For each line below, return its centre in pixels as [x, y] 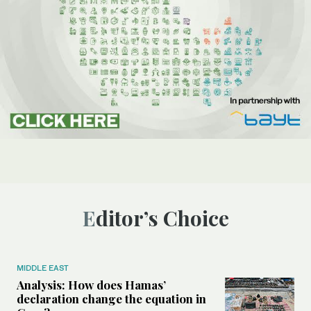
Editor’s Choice [162, 218]
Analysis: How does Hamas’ [91, 284]
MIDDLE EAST [43, 268]
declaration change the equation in [111, 298]
